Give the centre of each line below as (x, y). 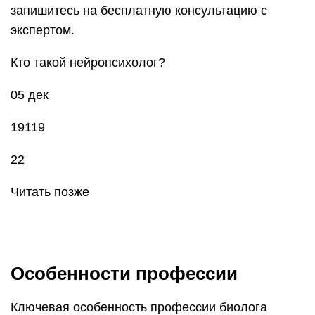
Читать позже (50, 192)
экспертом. (43, 31)
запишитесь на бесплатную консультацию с (139, 11)
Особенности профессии (124, 274)
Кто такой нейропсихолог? (88, 63)
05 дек (30, 95)
